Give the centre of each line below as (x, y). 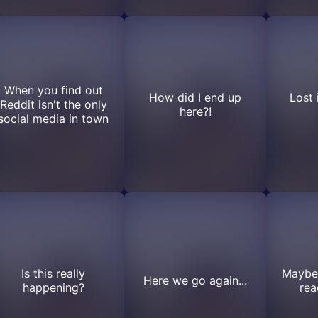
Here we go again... (195, 280)
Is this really (53, 273)
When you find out (53, 90)
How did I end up (195, 97)
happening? (53, 287)
